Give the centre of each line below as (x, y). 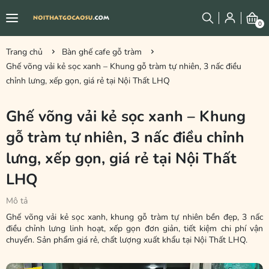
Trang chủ (24, 52)
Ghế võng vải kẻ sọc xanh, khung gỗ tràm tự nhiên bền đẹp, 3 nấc (134, 217)
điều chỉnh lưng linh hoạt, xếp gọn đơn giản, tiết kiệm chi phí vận (134, 228)
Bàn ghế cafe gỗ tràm (102, 52)
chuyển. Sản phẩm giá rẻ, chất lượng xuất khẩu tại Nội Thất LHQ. (127, 240)
